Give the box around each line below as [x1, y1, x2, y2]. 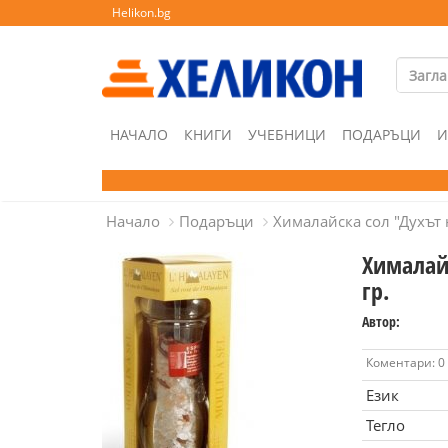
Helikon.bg [112, 4, 171, 21]
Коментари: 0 [365, 354, 445, 371]
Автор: [361, 312, 400, 331]
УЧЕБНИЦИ [248, 125, 326, 144]
